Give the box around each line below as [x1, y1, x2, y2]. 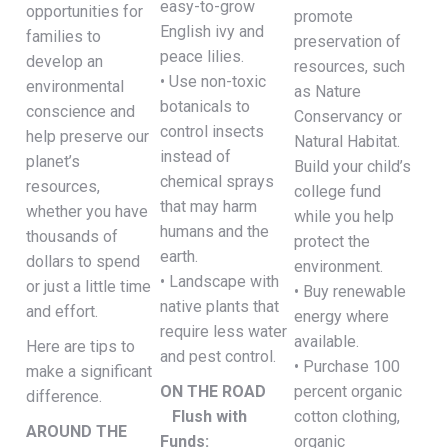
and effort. [26, 302, 99, 321]
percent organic [294, 382, 403, 401]
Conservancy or [294, 107, 403, 126]
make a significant [26, 362, 153, 381]
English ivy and [160, 22, 265, 41]
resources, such [294, 57, 406, 76]
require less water [160, 322, 288, 341]
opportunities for [26, 2, 144, 21]
